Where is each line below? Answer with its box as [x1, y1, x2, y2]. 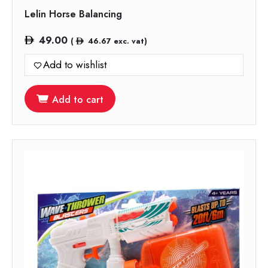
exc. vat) [111, 35, 147, 47]
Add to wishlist [43, 57, 106, 72]
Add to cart [52, 93, 103, 107]
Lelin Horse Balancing [25, 7, 122, 22]
